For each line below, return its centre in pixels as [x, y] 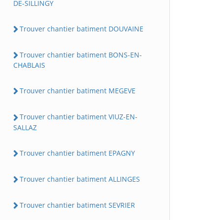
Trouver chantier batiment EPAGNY [77, 153]
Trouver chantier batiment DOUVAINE [82, 28]
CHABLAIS [29, 65]
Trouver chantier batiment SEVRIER [77, 205]
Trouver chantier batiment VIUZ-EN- [79, 117]
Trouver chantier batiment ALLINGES [80, 179]
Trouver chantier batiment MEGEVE [78, 91]
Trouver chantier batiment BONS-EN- [81, 55]
